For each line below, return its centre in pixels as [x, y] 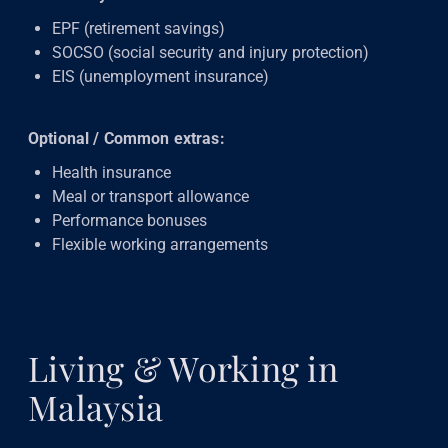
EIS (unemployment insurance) [160, 76]
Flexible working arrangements [160, 244]
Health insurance [111, 172]
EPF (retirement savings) [138, 28]
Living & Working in [183, 367]
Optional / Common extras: [126, 138]
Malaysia [95, 406]
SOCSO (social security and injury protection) [210, 52]
